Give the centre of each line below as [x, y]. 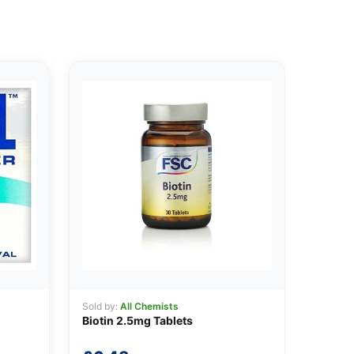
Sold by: [101, 307]
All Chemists [149, 307]
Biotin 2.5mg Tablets [137, 321]
